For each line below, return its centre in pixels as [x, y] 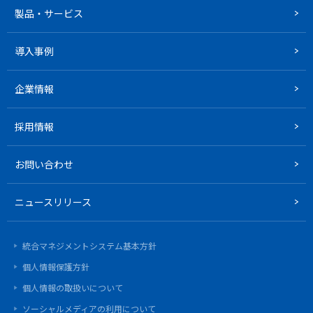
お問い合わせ [44, 164]
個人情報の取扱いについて [73, 287]
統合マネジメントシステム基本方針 [89, 245]
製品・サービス [49, 13]
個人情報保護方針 [56, 266]
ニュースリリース [53, 202]
